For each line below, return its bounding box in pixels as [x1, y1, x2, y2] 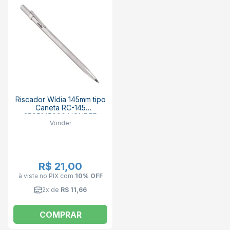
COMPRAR [39, 209, 82, 220]
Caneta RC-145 [35, 103, 86, 112]
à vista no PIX [18, 172, 60, 180]
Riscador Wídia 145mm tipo [15, 94, 106, 104]
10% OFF [74, 172, 103, 180]
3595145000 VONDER [23, 111, 98, 120]
